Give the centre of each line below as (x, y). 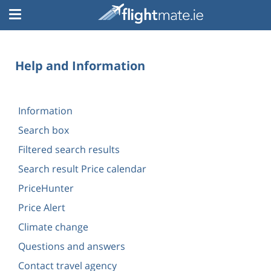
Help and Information (80, 66)
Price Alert (42, 207)
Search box (44, 130)
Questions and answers (72, 246)
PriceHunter (46, 188)
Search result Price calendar (82, 169)
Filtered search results (69, 149)
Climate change (53, 227)
